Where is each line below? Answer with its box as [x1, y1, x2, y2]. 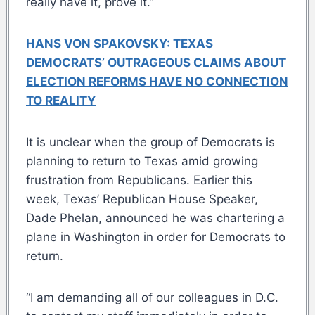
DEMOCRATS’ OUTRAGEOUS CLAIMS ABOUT [26, 55, 286, 70]
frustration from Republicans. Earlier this [26, 172, 252, 187]
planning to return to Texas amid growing [26, 153, 258, 168]
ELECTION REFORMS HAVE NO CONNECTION [26, 74, 288, 89]
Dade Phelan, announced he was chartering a [26, 210, 285, 225]
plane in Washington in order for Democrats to [26, 229, 285, 244]
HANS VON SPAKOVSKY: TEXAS [26, 36, 213, 51]
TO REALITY [26, 93, 96, 108]
